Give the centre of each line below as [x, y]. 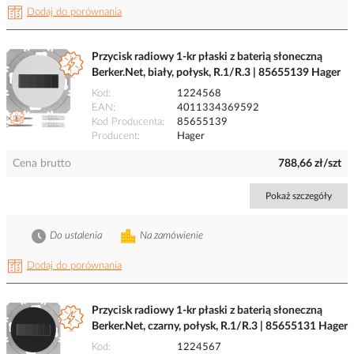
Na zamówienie [171, 236]
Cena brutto [42, 164]
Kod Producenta [127, 122]
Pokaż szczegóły [299, 196]
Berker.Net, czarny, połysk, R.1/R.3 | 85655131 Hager [220, 327]
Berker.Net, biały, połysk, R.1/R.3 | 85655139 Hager [216, 73]
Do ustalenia [76, 236]
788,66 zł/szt [310, 164]
